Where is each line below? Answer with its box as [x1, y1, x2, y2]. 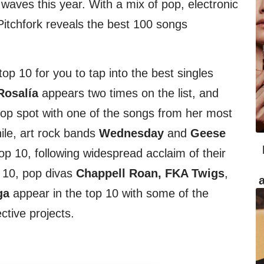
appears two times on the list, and [38, 87, 219, 100]
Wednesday [99, 127, 164, 140]
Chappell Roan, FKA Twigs [76, 167, 225, 180]
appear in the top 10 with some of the [9, 187, 209, 200]
